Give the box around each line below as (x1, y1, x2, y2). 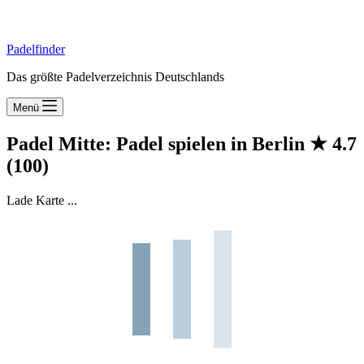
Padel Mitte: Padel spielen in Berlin (6, 132, 310, 154)
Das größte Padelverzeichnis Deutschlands (6, 70, 224, 84)
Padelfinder (6, 42, 65, 56)
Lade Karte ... (6, 193, 77, 207)
